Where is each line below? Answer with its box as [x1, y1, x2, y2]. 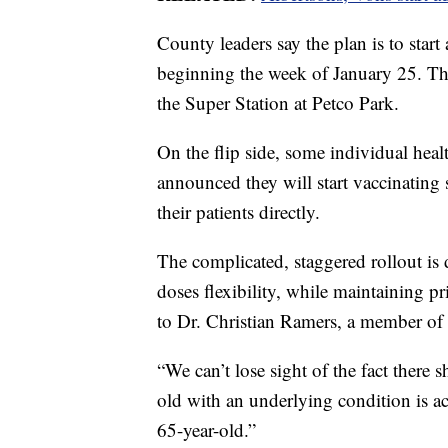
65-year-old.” [157, 416, 256, 442]
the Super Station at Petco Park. [157, 89, 399, 115]
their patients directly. [157, 198, 320, 224]
